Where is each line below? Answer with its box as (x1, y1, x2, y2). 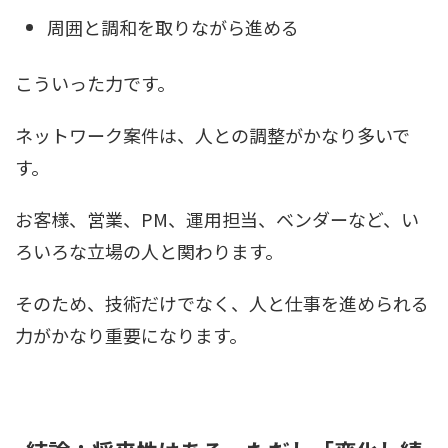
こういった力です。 (15, 69, 175, 96)
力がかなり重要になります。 (15, 321, 247, 348)
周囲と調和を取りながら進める (47, 14, 299, 41)
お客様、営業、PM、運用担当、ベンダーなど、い (15, 205, 419, 232)
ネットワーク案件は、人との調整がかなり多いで (15, 121, 410, 148)
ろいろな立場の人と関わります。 (15, 237, 283, 264)
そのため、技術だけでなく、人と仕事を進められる (15, 289, 429, 316)
